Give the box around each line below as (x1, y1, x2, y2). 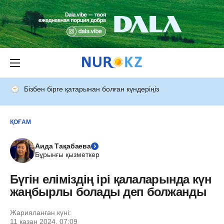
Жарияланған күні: (10, 208, 71, 216)
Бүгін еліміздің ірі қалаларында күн (10, 172, 211, 186)
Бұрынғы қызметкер (35, 150, 99, 158)
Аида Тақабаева (35, 142, 91, 150)
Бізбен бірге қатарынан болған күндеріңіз (24, 85, 159, 93)
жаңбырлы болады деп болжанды (10, 185, 206, 198)
